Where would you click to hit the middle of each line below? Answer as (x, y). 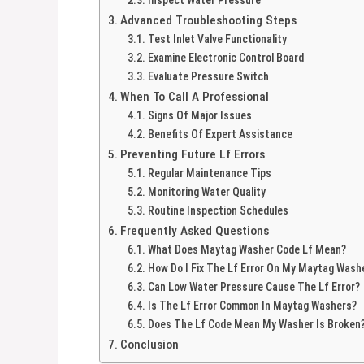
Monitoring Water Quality (206, 191)
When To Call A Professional (195, 96)
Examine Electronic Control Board (225, 57)
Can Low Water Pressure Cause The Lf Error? (253, 286)
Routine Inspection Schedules (218, 210)
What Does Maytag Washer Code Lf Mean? (247, 249)
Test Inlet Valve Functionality (217, 39)
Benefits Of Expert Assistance (220, 134)
